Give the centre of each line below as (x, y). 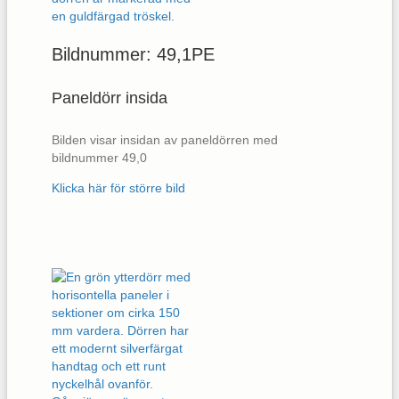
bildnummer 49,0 (99, 157)
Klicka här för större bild (118, 187)
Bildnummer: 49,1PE (133, 54)
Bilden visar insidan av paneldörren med (165, 139)
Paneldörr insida (110, 98)
